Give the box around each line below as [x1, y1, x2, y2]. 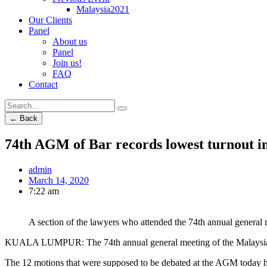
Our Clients [29, 15, 72, 25]
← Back [10, 114, 38, 123]
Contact [29, 79, 58, 89]
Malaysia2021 [76, 4, 129, 14]
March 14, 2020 [29, 175, 89, 185]
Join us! [52, 58, 82, 68]
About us [52, 36, 87, 46]
